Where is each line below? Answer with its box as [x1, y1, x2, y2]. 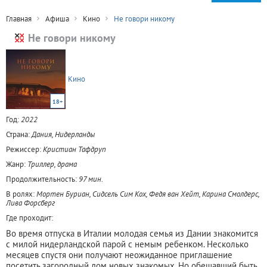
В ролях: [6, 188, 36, 199]
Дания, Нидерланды [32, 129, 95, 139]
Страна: [6, 129, 32, 139]
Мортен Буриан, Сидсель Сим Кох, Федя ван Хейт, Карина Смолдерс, [36, 188, 259, 199]
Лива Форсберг [6, 197, 55, 208]
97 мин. [79, 173, 103, 184]
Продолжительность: [6, 173, 79, 184]
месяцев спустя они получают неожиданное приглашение [6, 249, 232, 260]
